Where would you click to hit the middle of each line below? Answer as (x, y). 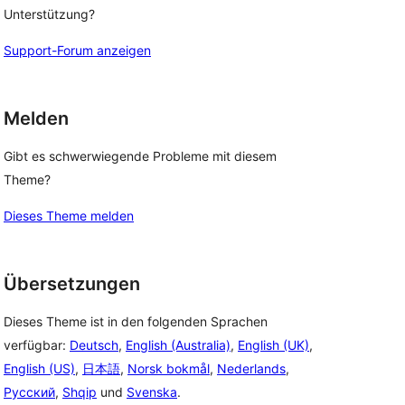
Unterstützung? (49, 14)
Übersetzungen (72, 284)
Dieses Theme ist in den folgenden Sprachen (136, 321)
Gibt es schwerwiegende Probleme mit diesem (140, 156)
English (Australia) (178, 344)
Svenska (152, 391)
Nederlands (251, 368)
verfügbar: (37, 344)
